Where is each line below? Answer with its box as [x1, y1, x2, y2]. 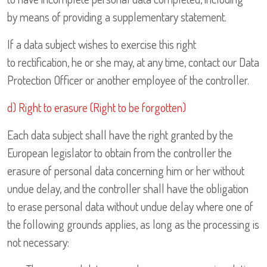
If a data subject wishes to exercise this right [7, 36, 196, 52]
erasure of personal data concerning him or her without [7, 163, 244, 179]
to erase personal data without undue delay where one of [7, 198, 253, 215]
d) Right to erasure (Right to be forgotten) [7, 100, 186, 116]
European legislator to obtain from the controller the [7, 145, 232, 161]
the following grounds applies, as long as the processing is [7, 216, 259, 232]
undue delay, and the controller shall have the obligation [7, 181, 249, 197]
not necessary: [7, 234, 69, 250]
